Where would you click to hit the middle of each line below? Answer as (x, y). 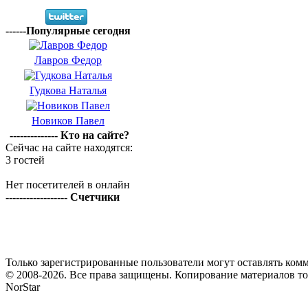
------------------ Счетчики (63, 197)
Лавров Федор (68, 60)
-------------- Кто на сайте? (69, 135)
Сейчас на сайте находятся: (69, 147)
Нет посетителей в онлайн (68, 185)
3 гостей (25, 160)
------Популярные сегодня (68, 31)
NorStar (23, 287)
